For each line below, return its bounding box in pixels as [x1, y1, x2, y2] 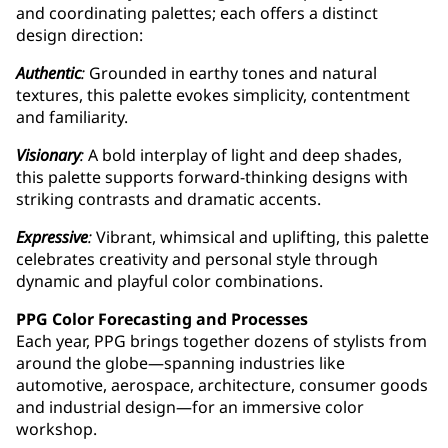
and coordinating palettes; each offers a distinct [16, 2, 378, 25]
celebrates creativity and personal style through [16, 248, 378, 271]
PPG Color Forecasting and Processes [16, 308, 308, 331]
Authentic [16, 62, 81, 85]
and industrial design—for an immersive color [16, 396, 364, 419]
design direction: [16, 24, 143, 47]
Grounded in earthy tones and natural [85, 62, 377, 85]
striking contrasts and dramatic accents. [16, 188, 321, 211]
